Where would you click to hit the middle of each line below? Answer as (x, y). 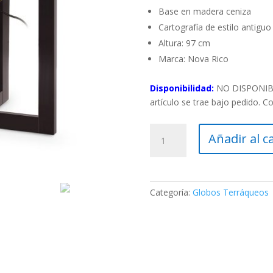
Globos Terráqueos (230, 192)
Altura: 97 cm (184, 43)
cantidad (166, 186)
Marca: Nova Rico (193, 58)
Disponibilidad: (182, 88)
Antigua (164, 172)
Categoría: (171, 192)
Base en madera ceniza (204, 11)
